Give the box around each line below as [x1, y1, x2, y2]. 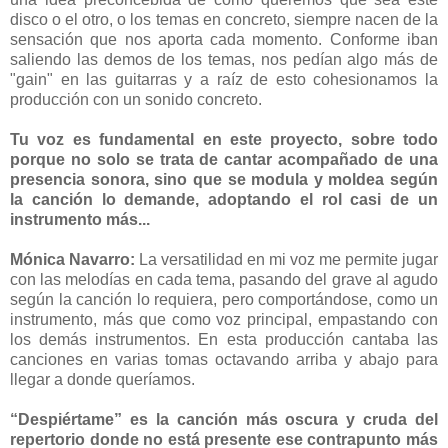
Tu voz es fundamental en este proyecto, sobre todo [10, 130, 438, 148]
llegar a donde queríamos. [10, 370, 199, 388]
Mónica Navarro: [10, 250, 139, 268]
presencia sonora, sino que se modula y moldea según [10, 170, 438, 188]
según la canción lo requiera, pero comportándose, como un [10, 290, 438, 308]
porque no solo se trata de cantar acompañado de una [10, 150, 438, 168]
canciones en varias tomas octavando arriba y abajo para [10, 350, 438, 368]
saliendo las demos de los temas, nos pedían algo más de [10, 50, 438, 68]
